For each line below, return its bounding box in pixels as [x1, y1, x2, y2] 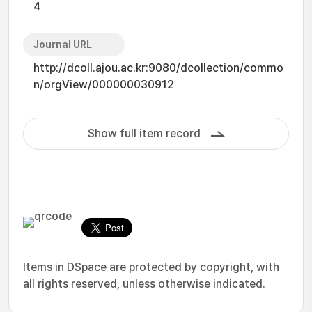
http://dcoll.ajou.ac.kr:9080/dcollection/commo [33, 61, 283, 75]
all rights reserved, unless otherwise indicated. [23, 277, 265, 290]
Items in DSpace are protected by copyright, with [23, 260, 279, 274]
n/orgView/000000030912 [33, 78, 174, 91]
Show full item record [87, 127, 201, 140]
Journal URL [33, 39, 92, 50]
